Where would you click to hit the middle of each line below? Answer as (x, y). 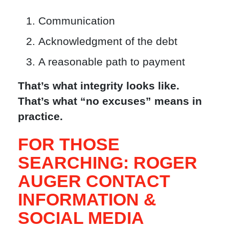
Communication (77, 20)
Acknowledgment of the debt (108, 41)
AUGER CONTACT (94, 181)
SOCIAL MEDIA (81, 218)
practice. (40, 117)
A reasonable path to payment (112, 61)
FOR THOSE (69, 144)
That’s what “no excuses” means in (110, 101)
